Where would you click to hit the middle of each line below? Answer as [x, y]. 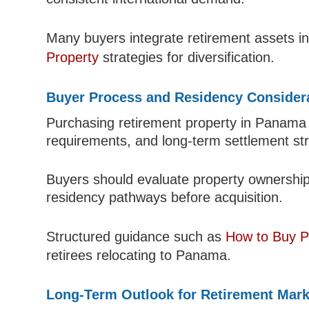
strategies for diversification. [187, 58]
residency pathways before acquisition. [165, 198]
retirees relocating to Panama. [139, 256]
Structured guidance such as [136, 237]
